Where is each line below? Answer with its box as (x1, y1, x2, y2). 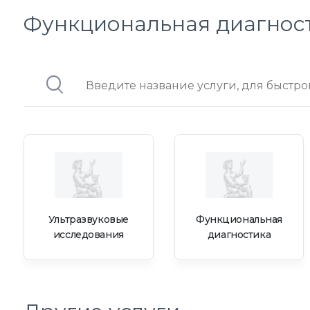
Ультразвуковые (48, 212, 129, 226)
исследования (53, 228, 124, 241)
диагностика (207, 228, 271, 241)
